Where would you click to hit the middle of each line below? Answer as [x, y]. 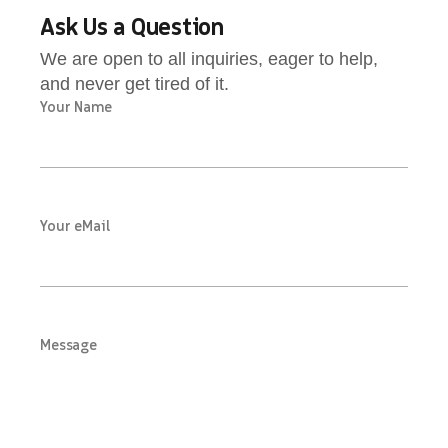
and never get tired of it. [134, 84]
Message [68, 346]
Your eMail [75, 227]
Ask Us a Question [132, 29]
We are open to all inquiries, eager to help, [209, 59]
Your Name [76, 108]
